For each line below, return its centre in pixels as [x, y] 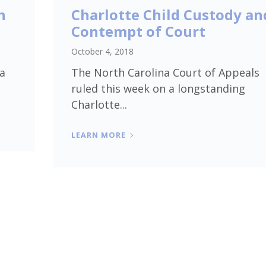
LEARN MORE [98, 135]
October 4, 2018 [102, 51]
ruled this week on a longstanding [158, 88]
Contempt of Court [138, 31]
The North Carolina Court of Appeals [165, 72]
